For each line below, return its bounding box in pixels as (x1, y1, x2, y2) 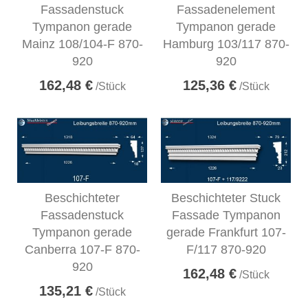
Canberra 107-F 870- (24, 242, 140, 256)
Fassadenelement (177, 2, 275, 16)
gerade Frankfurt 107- (166, 225, 286, 239)
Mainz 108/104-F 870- (21, 36, 143, 51)
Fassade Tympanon (171, 208, 280, 222)
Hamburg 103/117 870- (162, 36, 289, 51)
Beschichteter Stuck (171, 190, 280, 205)
